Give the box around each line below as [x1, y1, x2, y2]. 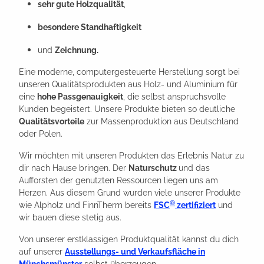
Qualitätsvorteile [19, 116, 84, 126]
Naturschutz [128, 163, 179, 173]
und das [179, 163, 210, 173]
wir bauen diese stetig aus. [19, 212, 121, 222]
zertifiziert [175, 200, 216, 210]
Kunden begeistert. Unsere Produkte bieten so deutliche [19, 104, 235, 114]
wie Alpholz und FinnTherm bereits [19, 200, 154, 210]
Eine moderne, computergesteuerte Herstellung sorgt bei [19, 67, 240, 77]
